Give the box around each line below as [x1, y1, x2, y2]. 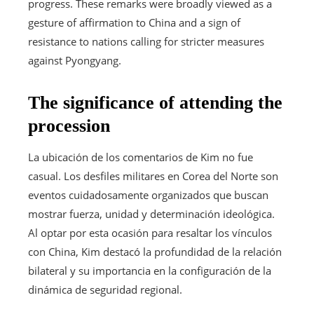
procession [28, 115, 110, 136]
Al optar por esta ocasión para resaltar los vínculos [28, 225, 272, 240]
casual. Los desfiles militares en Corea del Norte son [28, 168, 278, 183]
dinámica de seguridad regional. [28, 282, 182, 296]
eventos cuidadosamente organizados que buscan [28, 187, 268, 202]
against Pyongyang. [28, 53, 121, 67]
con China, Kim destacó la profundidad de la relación [28, 244, 282, 259]
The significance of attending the [28, 92, 282, 113]
